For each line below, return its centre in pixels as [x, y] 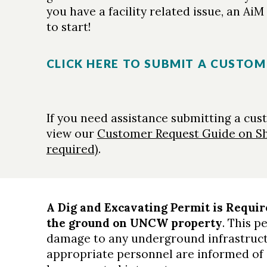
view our [72, 133]
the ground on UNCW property [134, 223]
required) [72, 149]
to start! [68, 27]
